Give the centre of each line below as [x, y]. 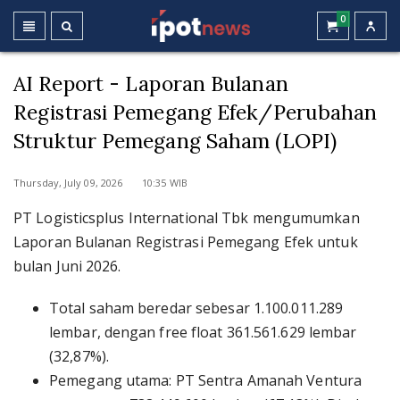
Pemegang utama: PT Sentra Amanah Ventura [206, 380]
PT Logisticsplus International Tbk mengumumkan [187, 218]
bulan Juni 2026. [67, 266]
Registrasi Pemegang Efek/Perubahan [196, 112]
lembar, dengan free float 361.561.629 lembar [203, 332]
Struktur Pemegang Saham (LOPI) [175, 141]
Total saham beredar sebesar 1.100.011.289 [196, 308]
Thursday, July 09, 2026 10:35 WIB [100, 183]
